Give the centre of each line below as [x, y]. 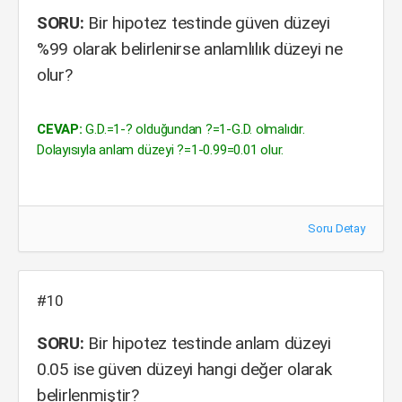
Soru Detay [336, 228]
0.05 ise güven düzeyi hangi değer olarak [184, 369]
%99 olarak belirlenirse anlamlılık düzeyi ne [190, 49]
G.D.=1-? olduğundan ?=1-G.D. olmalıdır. [193, 129]
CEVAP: [60, 129]
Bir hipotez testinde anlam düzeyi [207, 343]
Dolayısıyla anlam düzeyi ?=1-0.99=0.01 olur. [161, 150]
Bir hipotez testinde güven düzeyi [207, 23]
